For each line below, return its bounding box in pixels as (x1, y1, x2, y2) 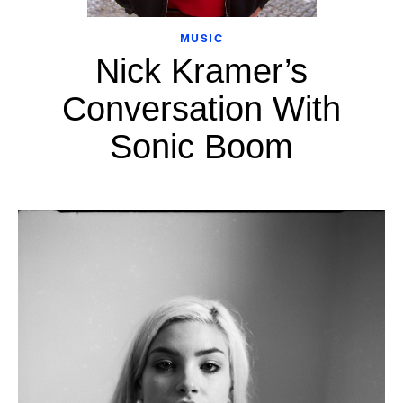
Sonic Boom (110, 128, 293, 166)
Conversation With (62, 90, 341, 129)
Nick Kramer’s (95, 52, 308, 91)
